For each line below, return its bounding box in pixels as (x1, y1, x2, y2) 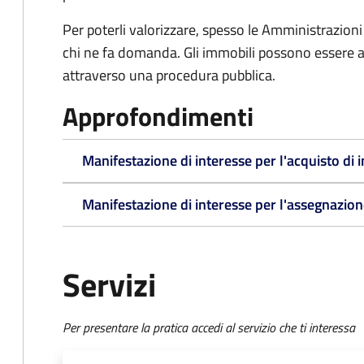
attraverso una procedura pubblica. (63, 64, 275, 86)
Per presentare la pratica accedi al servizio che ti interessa (63, 318, 355, 337)
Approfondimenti (63, 97, 253, 136)
